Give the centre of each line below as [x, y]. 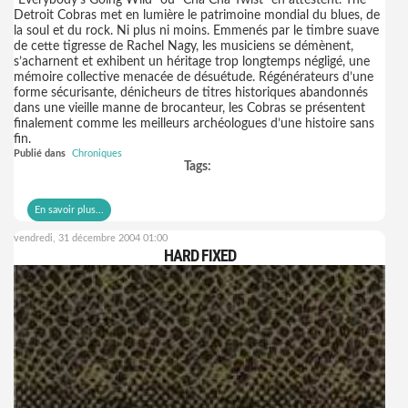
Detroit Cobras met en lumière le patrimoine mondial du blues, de [197, 15]
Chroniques [97, 153]
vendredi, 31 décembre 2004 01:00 [91, 238]
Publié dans [40, 153]
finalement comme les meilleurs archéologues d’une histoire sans [194, 124]
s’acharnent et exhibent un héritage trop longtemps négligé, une [192, 62]
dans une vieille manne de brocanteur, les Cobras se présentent [189, 108]
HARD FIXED [199, 255]
